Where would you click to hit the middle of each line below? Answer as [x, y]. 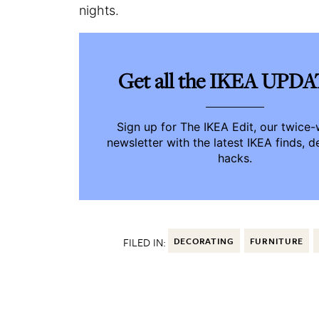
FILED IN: [144, 242]
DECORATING [204, 241]
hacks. [235, 158]
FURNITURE [277, 241]
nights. [99, 11]
